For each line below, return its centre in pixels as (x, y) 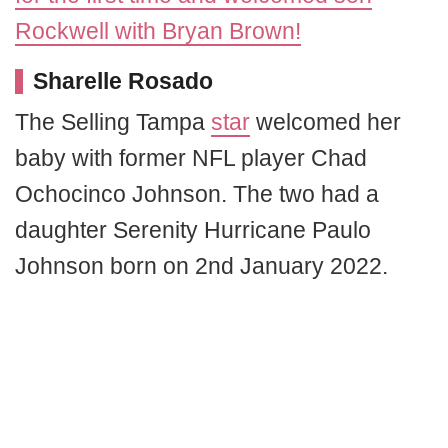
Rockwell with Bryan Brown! (158, 30)
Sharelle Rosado (123, 80)
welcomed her (325, 121)
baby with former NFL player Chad (191, 157)
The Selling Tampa (113, 121)
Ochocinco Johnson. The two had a (197, 193)
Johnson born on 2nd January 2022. (201, 265)
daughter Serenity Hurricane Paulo (193, 229)
